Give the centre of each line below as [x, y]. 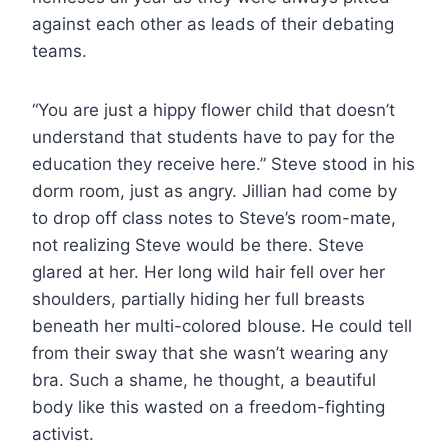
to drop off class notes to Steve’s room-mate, [214, 217]
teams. [59, 50]
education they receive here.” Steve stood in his [223, 163]
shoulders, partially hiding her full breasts [198, 298]
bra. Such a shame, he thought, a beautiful [204, 379]
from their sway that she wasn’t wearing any [210, 352]
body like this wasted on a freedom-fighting [208, 406]
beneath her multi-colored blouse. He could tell [222, 325]
